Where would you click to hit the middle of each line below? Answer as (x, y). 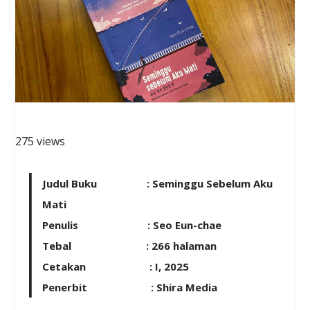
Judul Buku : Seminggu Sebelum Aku (158, 184)
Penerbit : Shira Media (130, 288)
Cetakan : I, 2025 (116, 267)
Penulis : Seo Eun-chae (132, 225)
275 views (40, 142)
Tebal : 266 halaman (130, 246)
